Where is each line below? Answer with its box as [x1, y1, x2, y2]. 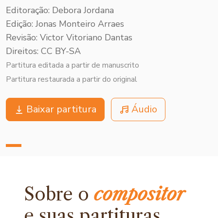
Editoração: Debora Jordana [6, 4, 114, 16]
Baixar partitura [26, 102, 96, 116]
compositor [94, 183, 185, 205]
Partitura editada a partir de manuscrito [6, 59, 139, 71]
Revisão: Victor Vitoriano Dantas [6, 31, 132, 43]
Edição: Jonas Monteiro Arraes [6, 18, 124, 30]
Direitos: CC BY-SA [6, 45, 81, 57]
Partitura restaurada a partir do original [6, 73, 137, 85]
